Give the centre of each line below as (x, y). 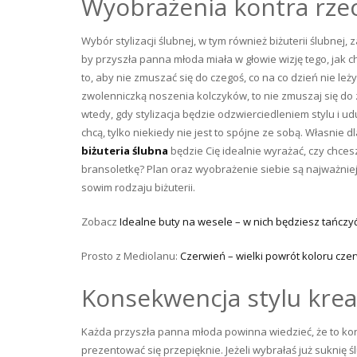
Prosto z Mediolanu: (131, 256)
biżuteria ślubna (125, 151)
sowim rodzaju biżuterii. (138, 187)
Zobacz (100, 222)
